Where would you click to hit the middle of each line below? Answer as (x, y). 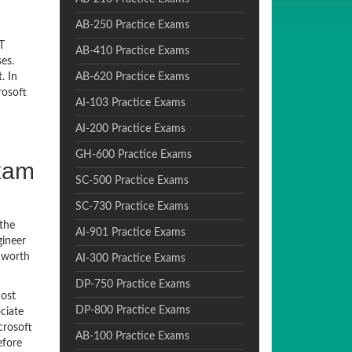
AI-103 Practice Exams (130, 103)
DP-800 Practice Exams (132, 310)
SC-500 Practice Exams (132, 181)
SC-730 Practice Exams (132, 207)
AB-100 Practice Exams (132, 336)
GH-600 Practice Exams (133, 155)
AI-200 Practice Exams (130, 129)
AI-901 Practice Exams (130, 233)
